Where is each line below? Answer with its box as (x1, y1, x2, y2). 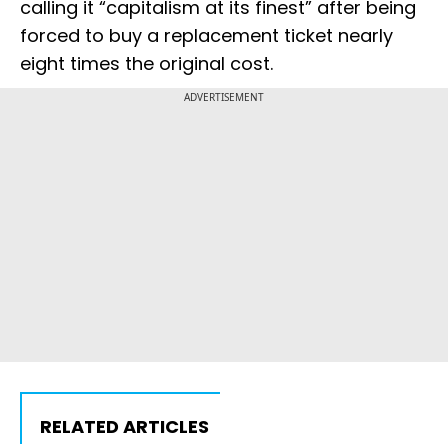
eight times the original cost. (20, 51, 273, 77)
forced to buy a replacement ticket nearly (20, 23, 393, 49)
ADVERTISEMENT (184, 90, 264, 105)
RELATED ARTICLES (40, 414, 209, 440)
